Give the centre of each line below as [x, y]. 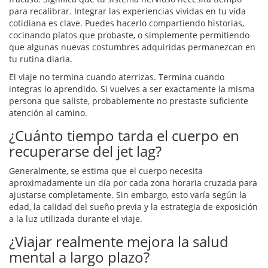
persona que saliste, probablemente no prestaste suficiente [129, 101]
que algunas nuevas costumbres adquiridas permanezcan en [132, 47]
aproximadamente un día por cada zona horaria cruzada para [133, 183]
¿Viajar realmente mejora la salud [119, 242]
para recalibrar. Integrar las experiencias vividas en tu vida [127, 11]
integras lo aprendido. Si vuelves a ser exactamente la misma [132, 89]
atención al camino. [48, 113]
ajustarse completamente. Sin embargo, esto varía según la [128, 195]
